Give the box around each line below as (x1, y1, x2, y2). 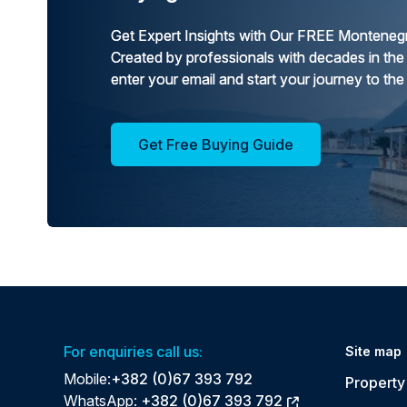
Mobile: (64, 369, 111, 388)
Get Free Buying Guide (138, 135, 293, 154)
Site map (345, 342, 402, 359)
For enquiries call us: (64, 342, 203, 361)
